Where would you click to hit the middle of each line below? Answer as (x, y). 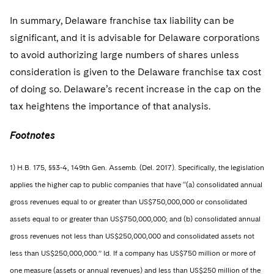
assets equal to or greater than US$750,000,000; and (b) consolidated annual (135, 219)
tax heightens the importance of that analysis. (111, 106)
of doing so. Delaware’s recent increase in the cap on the (135, 89)
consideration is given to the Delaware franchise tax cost (135, 72)
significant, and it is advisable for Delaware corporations (135, 38)
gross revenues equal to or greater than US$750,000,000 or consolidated (128, 202)
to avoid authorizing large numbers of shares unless (124, 55)
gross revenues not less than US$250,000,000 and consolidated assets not (132, 236)
